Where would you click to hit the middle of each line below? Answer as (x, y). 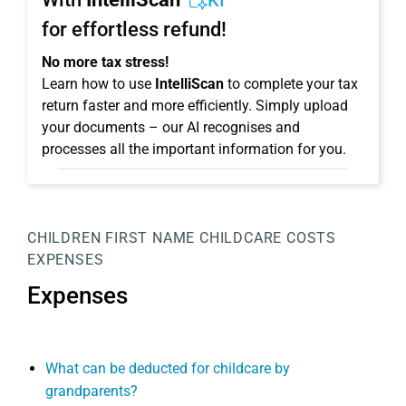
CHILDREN (64, 238)
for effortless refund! (134, 29)
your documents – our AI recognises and (171, 127)
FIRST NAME (150, 238)
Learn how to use (98, 84)
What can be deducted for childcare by (168, 368)
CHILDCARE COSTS (268, 238)
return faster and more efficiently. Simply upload (195, 106)
